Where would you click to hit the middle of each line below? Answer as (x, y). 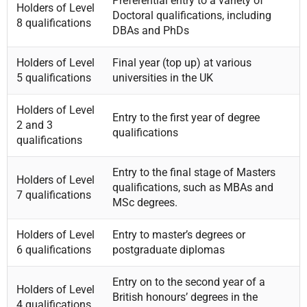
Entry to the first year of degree (186, 117)
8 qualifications (53, 23)
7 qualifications (53, 195)
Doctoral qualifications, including (192, 15)
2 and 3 (34, 125)
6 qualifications (53, 249)
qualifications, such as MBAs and (193, 187)
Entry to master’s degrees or (179, 234)
